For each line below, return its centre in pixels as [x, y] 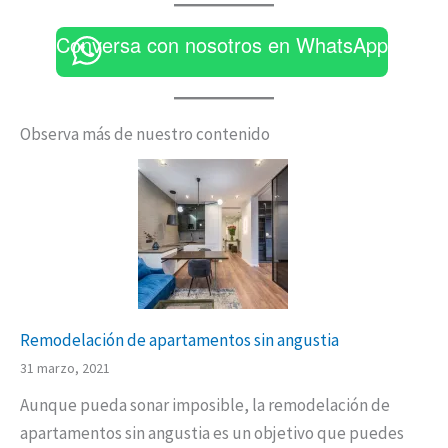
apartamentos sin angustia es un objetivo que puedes [212, 432]
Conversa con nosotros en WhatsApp [221, 44]
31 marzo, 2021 [65, 368]
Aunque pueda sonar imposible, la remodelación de [205, 404]
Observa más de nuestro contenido [145, 133]
